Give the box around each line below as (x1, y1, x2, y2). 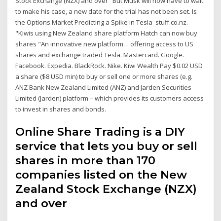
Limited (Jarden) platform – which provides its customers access (15, 94, 204, 103)
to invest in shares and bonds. (15, 105, 107, 114)
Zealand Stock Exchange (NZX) (15, 182, 197, 196)
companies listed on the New (15, 167, 187, 182)
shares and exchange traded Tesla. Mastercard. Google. (15, 50, 184, 60)
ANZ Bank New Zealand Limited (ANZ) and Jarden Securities (15, 83, 192, 92)
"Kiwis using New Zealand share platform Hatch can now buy (15, 29, 198, 38)
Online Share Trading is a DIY (15, 124, 185, 139)
